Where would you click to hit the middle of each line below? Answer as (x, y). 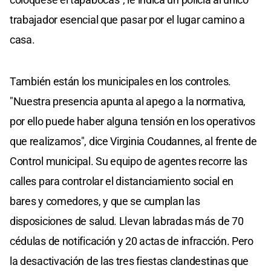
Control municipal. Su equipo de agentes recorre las (129, 162)
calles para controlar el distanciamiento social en (122, 181)
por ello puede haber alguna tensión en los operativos (133, 122)
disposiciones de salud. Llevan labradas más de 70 (127, 221)
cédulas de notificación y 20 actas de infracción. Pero (132, 241)
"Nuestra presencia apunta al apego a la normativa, (128, 102)
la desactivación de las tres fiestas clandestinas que (129, 261)
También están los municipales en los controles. (120, 82)
